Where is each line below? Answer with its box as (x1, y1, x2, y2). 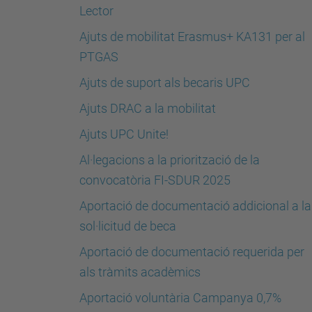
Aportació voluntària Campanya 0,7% (79, 290, 281, 305)
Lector (79, 3, 114, 18)
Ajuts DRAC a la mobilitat (79, 101, 216, 116)
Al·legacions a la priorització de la (79, 153, 260, 167)
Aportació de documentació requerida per (79, 244, 304, 259)
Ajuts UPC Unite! (79, 127, 169, 141)
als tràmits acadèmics (79, 265, 201, 279)
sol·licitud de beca (79, 219, 176, 233)
